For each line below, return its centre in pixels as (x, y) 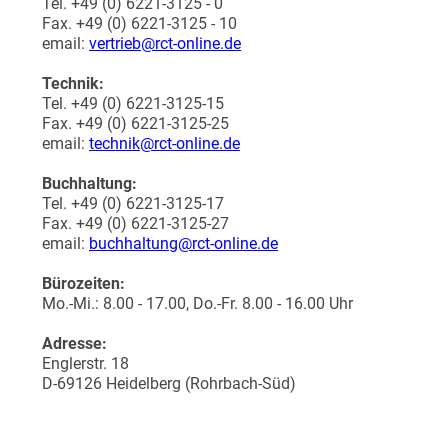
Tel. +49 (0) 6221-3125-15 (133, 103)
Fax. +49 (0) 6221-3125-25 (135, 123)
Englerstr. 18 (85, 363)
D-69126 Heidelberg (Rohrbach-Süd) (169, 383)
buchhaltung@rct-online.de (183, 243)
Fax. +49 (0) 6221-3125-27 (135, 223)
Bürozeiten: (83, 283)
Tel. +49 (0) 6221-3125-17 (133, 203)
